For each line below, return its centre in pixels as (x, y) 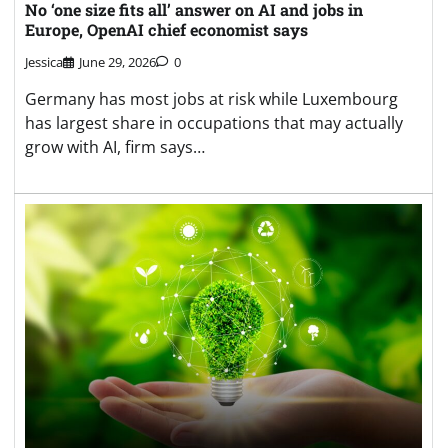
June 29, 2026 (117, 62)
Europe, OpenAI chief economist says (166, 29)
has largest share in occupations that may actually (214, 123)
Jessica (44, 62)
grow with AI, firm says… (115, 147)
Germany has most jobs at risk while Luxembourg (211, 99)
